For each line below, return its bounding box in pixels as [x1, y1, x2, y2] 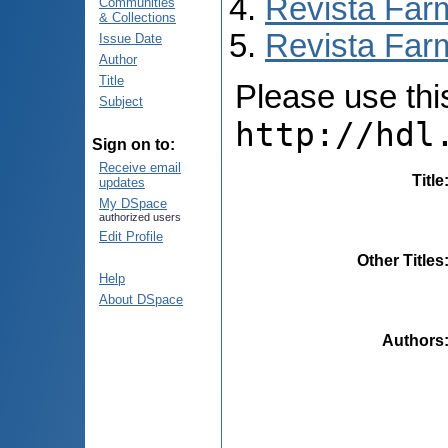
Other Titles [357, 251, 444, 269]
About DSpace [99, 292, 183, 307]
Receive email [99, 160, 181, 175]
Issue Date [99, 31, 162, 46]
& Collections [99, 10, 176, 25]
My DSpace [99, 196, 167, 211]
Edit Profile [99, 229, 163, 244]
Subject [99, 94, 143, 109]
